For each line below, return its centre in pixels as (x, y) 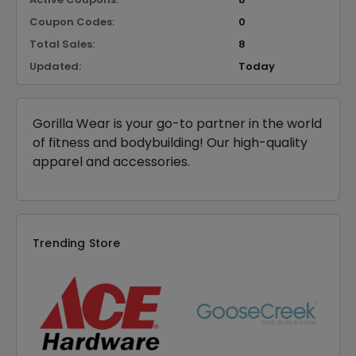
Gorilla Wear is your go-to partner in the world (177, 124)
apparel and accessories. (111, 162)
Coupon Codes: (72, 22)
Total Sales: (62, 44)
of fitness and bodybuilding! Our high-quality (170, 143)
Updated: (55, 66)
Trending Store (77, 243)
